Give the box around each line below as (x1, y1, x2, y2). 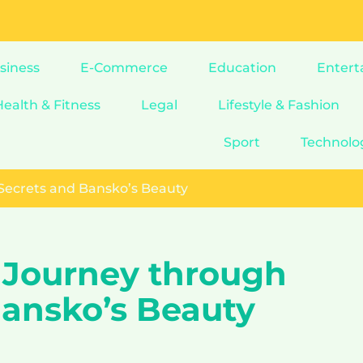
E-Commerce (79, 60, 168, 75)
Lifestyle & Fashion (218, 97, 340, 113)
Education (207, 60, 276, 75)
